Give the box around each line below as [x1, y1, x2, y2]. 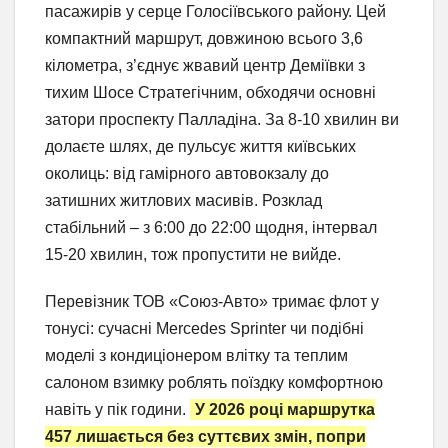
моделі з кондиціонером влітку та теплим [45, 347, 348, 365]
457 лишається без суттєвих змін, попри [45, 428, 366, 446]
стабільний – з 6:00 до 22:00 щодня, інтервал [45, 219, 377, 237]
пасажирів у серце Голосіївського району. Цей [45, 3, 386, 21]
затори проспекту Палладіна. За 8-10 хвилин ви [45, 111, 399, 129]
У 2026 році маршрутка [195, 401, 375, 419]
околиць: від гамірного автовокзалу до [45, 165, 329, 183]
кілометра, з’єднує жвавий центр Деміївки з [45, 57, 365, 75]
